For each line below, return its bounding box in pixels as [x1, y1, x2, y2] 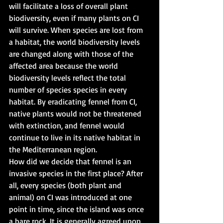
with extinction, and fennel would [9, 120, 126, 131]
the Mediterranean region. [9, 144, 97, 155]
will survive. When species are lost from [9, 25, 145, 35]
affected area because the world [9, 61, 120, 71]
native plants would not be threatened [9, 109, 143, 119]
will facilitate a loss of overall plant [9, 1, 130, 11]
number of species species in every [9, 85, 129, 95]
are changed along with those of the [9, 49, 135, 59]
